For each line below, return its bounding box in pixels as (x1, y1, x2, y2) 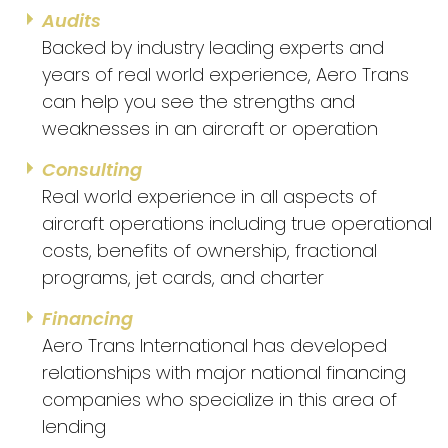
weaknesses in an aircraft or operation (42, 116, 378, 142)
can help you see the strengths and (42, 89, 355, 115)
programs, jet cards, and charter (42, 265, 324, 291)
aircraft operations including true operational (42, 211, 432, 237)
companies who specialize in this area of (42, 387, 397, 413)
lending (42, 414, 106, 440)
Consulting (42, 157, 142, 183)
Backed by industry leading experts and (42, 35, 384, 61)
